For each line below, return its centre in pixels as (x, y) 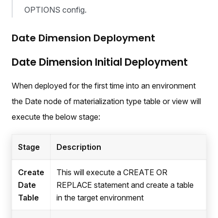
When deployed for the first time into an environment (104, 86)
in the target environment (100, 198)
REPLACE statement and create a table (125, 185)
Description (79, 147)
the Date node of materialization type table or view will (106, 101)
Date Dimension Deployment (83, 38)
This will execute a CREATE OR (112, 173)
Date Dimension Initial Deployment (100, 62)
